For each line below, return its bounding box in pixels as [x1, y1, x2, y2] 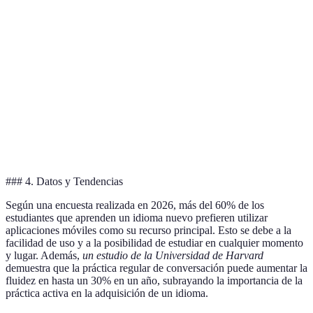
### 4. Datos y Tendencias [6, 175, 123, 188]
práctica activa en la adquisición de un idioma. [6, 287, 208, 300]
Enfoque [17, 38, 53, 50]
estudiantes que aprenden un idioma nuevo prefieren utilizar [6, 212, 268, 224]
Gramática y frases [218, 38, 291, 50]
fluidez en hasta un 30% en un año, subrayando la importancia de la [6, 275, 303, 287]
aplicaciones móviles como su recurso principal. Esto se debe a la [6, 224, 291, 237]
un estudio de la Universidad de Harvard [82, 249, 263, 262]
